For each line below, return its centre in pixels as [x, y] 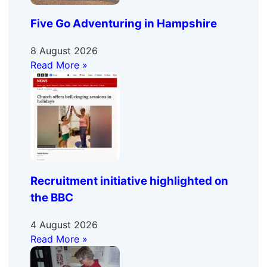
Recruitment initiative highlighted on [129, 181]
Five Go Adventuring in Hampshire [123, 24]
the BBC [52, 197]
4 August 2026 [64, 224]
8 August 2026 [64, 51]
